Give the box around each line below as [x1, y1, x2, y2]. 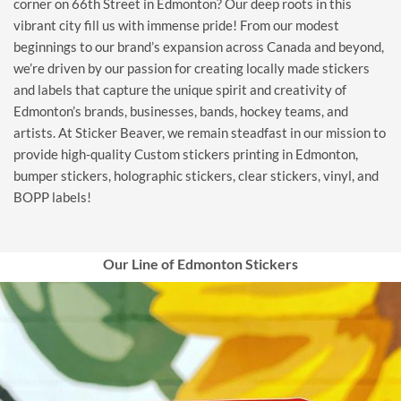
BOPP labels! [13, 189, 91, 206]
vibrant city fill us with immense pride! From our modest [13, 17, 339, 34]
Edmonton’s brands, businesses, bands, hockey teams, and [13, 103, 348, 120]
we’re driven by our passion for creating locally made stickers [13, 60, 370, 77]
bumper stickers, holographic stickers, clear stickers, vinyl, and [13, 167, 379, 184]
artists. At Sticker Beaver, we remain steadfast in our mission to [13, 124, 386, 141]
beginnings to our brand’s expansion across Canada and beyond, [13, 38, 384, 55]
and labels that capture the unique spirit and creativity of [13, 81, 346, 98]
